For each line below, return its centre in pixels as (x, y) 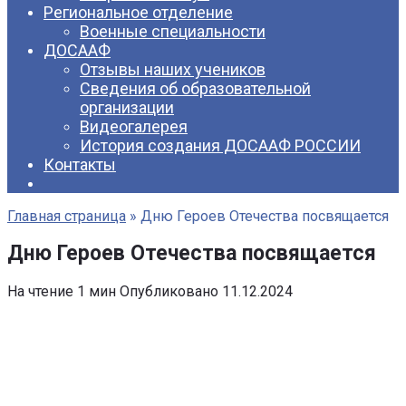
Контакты (80, 164)
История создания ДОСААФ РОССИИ (220, 145)
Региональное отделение (138, 12)
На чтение (40, 292)
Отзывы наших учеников (173, 69)
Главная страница (67, 216)
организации (127, 107)
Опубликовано (169, 292)
